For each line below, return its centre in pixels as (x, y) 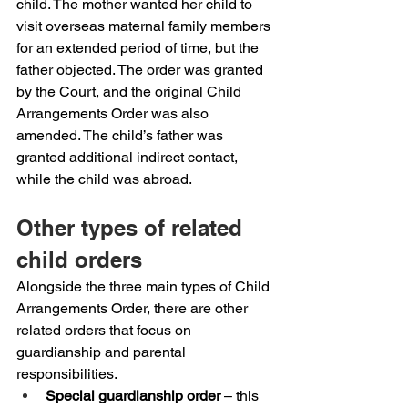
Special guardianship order (133, 396)
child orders (79, 260)
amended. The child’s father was (122, 135)
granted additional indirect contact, (129, 157)
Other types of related (133, 228)
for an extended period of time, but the (139, 48)
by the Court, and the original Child (131, 92)
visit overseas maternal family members (145, 26)
